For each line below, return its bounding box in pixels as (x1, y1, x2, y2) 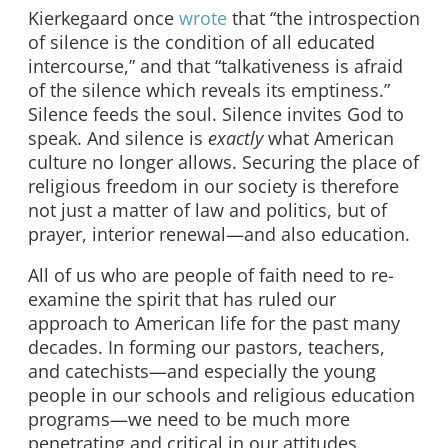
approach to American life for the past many (28, 311, 400, 336)
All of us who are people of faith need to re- (28, 263, 394, 288)
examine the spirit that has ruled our (28, 287, 336, 312)
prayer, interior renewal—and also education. (28, 221, 410, 246)
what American (263, 125, 394, 150)
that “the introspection (227, 5, 420, 30)
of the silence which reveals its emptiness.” (28, 77, 390, 102)
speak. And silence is (28, 125, 208, 150)
